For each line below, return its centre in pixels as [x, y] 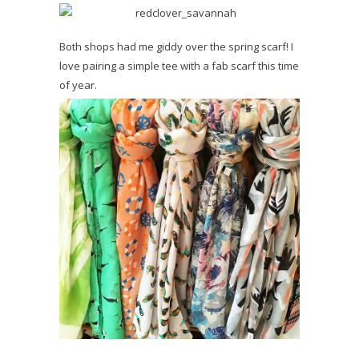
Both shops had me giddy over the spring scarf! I [176, 46]
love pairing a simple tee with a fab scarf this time [179, 65]
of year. [78, 85]
